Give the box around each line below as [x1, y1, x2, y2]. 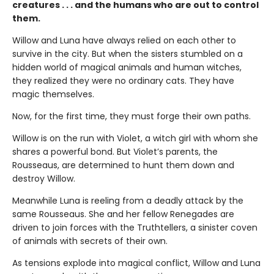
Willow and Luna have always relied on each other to [12, 34, 236, 46]
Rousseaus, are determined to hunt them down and [12, 158, 234, 171]
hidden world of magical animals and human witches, [12, 61, 242, 73]
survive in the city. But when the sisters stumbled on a [12, 47, 243, 60]
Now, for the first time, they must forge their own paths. [12, 109, 251, 122]
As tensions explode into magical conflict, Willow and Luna [12, 256, 261, 269]
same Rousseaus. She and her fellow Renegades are [12, 207, 234, 220]
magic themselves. [12, 87, 94, 100]
